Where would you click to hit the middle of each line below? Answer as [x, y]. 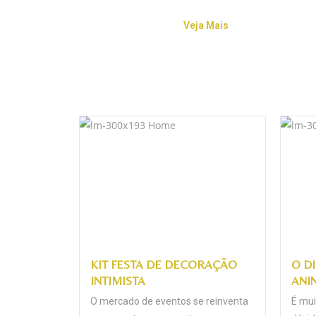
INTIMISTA [118, 280]
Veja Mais [206, 26]
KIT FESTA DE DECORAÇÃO [164, 264]
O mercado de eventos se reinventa [169, 301]
